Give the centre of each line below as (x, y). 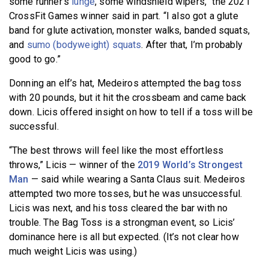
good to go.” (35, 59)
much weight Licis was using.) (73, 251)
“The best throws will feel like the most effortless (116, 150)
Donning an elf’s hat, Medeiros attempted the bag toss (125, 83)
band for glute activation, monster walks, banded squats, (129, 30)
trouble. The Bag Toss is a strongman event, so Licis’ (122, 222)
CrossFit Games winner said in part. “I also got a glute (124, 16)
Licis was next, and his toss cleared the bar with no (119, 208)
